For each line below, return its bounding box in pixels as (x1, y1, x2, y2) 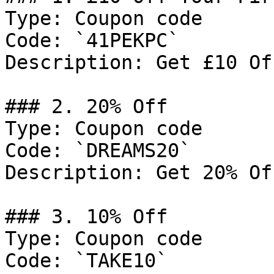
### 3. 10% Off (5, 206, 168, 228)
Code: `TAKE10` (5, 250, 168, 272)
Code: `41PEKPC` (5, 29, 179, 51)
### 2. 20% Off (5, 95, 168, 117)
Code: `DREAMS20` (5, 139, 191, 161)
